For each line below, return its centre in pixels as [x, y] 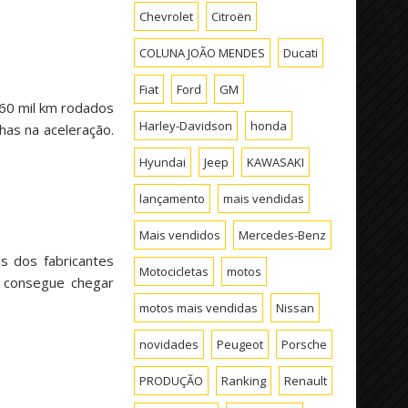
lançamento [173, 198]
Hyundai [163, 162]
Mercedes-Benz [283, 235]
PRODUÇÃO [172, 380]
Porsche [305, 344]
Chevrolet [167, 16]
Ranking [244, 380]
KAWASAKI [276, 162]
